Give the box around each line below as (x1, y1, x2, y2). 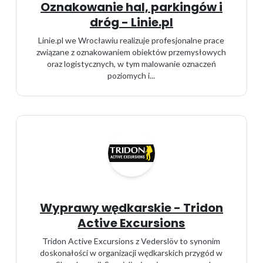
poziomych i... (107, 70, 156, 80)
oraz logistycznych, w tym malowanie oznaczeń (46, 59, 216, 69)
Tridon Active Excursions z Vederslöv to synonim (42, 236, 221, 246)
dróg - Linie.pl (89, 14, 173, 31)
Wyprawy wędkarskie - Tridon (39, 200, 223, 216)
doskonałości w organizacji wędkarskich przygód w (40, 248, 223, 258)
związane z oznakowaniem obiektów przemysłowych (36, 47, 227, 57)
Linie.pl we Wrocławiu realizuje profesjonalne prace (38, 35, 225, 45)
